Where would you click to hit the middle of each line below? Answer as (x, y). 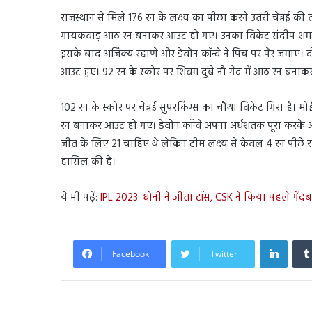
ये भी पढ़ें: (80, 197)
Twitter (224, 253)
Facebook (131, 253)
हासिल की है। (88, 162)
